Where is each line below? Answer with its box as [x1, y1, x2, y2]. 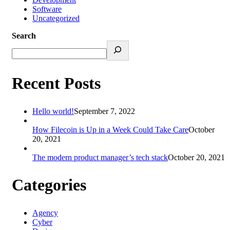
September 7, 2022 [74, 106, 135, 116]
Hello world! [32, 106, 74, 116]
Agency [32, 208, 58, 217]
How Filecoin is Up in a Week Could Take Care [32, 125, 188, 134]
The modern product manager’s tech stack [32, 152, 168, 162]
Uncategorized [32, 13, 80, 23]
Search [12, 31, 36, 40]
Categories [12, 176, 86, 195]
